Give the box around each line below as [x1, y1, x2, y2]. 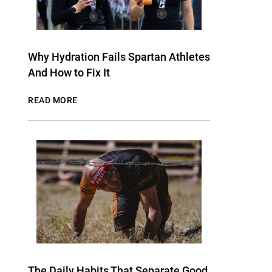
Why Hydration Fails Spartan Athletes [28, 50, 210, 63]
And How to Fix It [28, 66, 110, 79]
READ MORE [28, 95, 78, 105]
